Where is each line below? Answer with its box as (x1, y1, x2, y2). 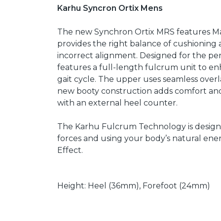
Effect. (57, 145, 83, 155)
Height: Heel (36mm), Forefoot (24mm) (57, 181, 210, 190)
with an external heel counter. (57, 98, 178, 108)
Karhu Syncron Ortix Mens (57, 3, 163, 13)
